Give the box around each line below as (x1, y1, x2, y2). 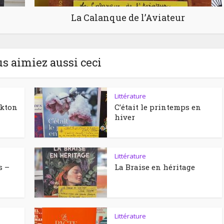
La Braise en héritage (114, 161, 195, 172)
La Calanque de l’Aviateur (71, 11, 185, 23)
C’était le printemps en (114, 101, 201, 112)
